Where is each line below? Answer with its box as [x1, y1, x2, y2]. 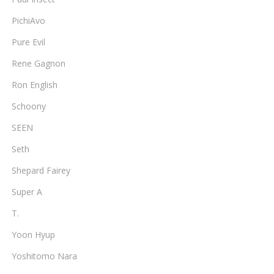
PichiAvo [12, 15, 45, 26]
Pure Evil [12, 36, 45, 48]
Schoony [12, 100, 46, 112]
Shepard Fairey [12, 165, 70, 176]
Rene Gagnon [12, 57, 65, 69]
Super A [12, 186, 42, 198]
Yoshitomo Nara [12, 250, 77, 262]
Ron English [12, 79, 57, 91]
